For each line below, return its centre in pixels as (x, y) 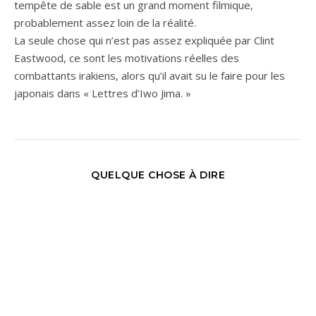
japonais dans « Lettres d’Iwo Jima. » (103, 93)
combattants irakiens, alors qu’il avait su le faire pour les (150, 75)
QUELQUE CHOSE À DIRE (158, 175)
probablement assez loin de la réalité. (105, 22)
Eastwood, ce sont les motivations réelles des (127, 57)
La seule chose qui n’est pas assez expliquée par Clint (144, 40)
